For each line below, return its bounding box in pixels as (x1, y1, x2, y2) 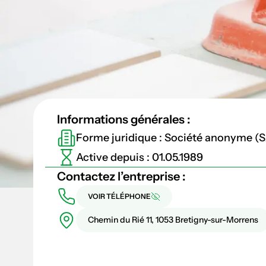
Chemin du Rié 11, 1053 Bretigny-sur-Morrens (88, 214, 258, 225)
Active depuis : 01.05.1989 (76, 150, 203, 164)
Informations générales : (57, 112, 191, 126)
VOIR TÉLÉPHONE (88, 192, 151, 201)
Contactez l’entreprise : (57, 169, 186, 183)
